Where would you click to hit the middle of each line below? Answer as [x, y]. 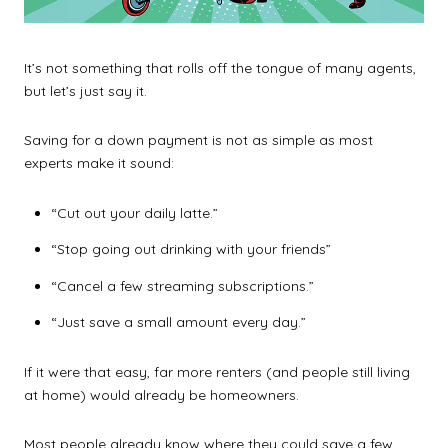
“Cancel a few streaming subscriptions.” [182, 285]
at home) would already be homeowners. [161, 394]
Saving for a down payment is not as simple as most [198, 140]
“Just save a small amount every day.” [178, 322]
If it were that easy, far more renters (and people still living [217, 371]
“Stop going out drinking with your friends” [190, 249]
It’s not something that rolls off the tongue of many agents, [220, 67]
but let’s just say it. [85, 90]
